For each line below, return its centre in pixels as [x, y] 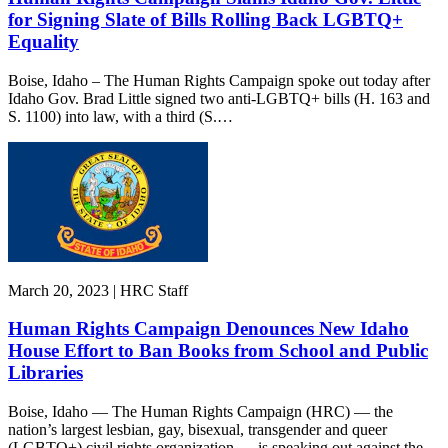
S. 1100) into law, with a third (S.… [120, 116]
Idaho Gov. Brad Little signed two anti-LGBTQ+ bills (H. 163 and [219, 98]
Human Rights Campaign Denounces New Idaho [208, 329]
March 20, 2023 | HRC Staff [98, 290]
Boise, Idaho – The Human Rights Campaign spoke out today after [219, 80]
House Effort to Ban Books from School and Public [218, 351]
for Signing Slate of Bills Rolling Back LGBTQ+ [205, 19]
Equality [43, 41]
